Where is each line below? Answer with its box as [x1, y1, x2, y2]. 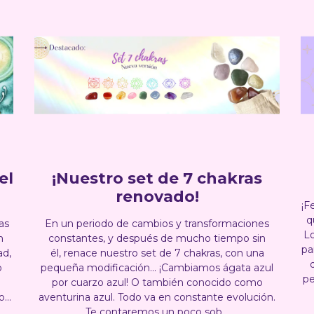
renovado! [115, 186, 199, 206]
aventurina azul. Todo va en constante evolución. [39, 290, 275, 303]
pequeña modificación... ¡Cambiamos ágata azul [41, 261, 273, 274]
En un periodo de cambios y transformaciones [45, 217, 269, 230]
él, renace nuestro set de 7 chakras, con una [50, 246, 264, 259]
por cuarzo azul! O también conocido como [51, 275, 263, 289]
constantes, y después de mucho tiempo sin [48, 231, 266, 245]
